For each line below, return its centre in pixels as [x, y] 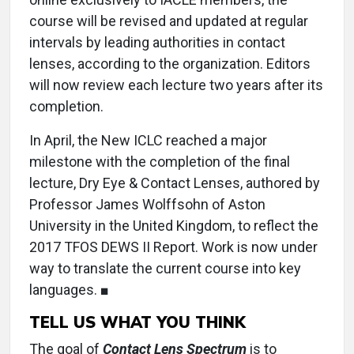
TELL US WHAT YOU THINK [137, 322]
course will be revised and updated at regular [169, 21]
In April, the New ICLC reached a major [148, 140]
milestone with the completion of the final [160, 162]
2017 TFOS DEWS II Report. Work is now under [173, 247]
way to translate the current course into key [165, 268]
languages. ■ [69, 290]
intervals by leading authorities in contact [157, 42]
